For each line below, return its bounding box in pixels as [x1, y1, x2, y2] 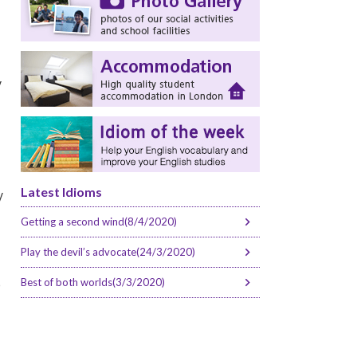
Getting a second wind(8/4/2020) [21, 214, 177, 228]
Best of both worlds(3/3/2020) [21, 275, 165, 288]
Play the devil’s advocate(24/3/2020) [21, 245, 195, 258]
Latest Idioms [21, 183, 102, 199]
